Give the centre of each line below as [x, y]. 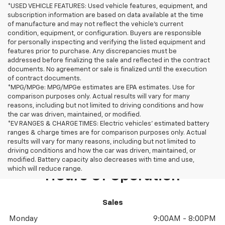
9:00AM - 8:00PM [185, 218]
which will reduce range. [45, 169]
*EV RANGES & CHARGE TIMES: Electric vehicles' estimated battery [108, 124]
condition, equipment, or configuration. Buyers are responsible [104, 34]
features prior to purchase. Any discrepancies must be [92, 52]
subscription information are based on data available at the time [105, 16]
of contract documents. [44, 79]
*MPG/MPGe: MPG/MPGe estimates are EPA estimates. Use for [101, 88]
